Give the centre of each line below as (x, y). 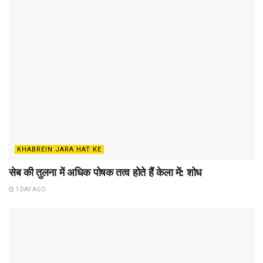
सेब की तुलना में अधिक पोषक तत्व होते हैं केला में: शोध (106, 173)
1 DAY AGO (30, 190)
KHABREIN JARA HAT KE (59, 150)
